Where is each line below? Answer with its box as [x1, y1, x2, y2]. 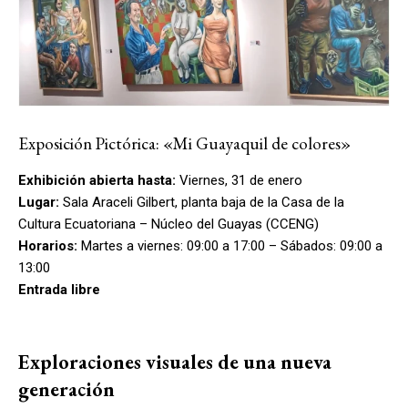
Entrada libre [18, 280, 100, 298]
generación [18, 375, 115, 403]
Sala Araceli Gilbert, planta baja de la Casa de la [59, 193, 344, 210]
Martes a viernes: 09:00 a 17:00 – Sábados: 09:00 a [77, 237, 382, 254]
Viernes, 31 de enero [176, 171, 302, 189]
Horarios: [18, 237, 77, 254]
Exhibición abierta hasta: [18, 171, 176, 189]
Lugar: [18, 193, 59, 210]
